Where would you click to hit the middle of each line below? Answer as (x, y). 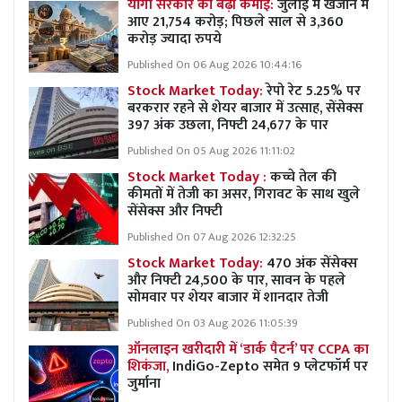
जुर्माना (144, 383)
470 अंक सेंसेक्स (312, 263)
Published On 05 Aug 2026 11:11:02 (211, 151)
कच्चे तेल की (303, 177)
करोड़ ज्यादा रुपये (175, 39)
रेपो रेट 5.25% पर (314, 91)
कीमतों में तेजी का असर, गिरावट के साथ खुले (244, 194)
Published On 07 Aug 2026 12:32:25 (212, 237)
